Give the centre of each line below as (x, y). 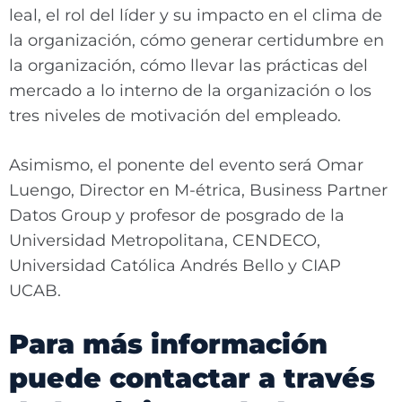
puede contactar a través (192, 378)
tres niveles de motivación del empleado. (175, 116)
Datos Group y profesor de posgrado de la (177, 215)
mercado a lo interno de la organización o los (190, 91)
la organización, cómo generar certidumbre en (197, 40)
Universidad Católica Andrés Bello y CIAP (175, 266)
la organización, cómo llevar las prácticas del (188, 66)
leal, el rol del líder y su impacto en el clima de (196, 15)
